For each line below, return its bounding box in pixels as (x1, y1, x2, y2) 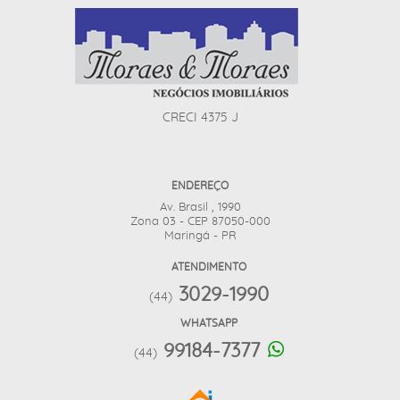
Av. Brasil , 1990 (159, 202, 241, 213)
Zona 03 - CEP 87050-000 (129, 216, 271, 228)
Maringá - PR (163, 230, 237, 242)
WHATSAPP (180, 318, 237, 329)
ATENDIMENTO (171, 262, 246, 272)
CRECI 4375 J (162, 112, 238, 124)
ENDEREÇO (171, 180, 229, 191)
